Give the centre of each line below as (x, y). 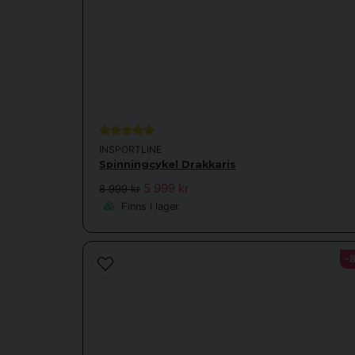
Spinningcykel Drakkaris (168, 165)
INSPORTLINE (130, 150)
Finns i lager (149, 207)
